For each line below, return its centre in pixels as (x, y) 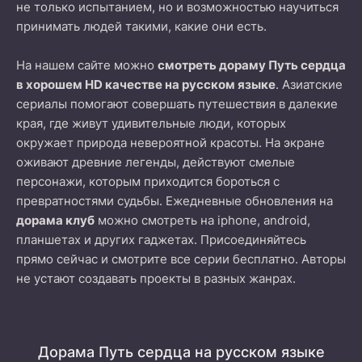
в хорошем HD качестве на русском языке (146, 84)
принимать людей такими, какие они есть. (141, 26)
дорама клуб (55, 220)
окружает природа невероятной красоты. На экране (170, 143)
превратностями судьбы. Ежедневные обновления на (175, 201)
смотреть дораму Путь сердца (252, 65)
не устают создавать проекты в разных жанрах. (156, 278)
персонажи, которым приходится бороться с (148, 181)
